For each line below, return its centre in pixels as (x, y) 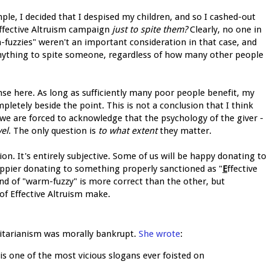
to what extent (128, 130)
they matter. (184, 130)
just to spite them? (150, 29)
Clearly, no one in (224, 29)
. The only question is (53, 130)
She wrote (159, 234)
